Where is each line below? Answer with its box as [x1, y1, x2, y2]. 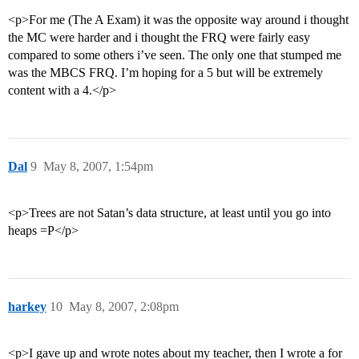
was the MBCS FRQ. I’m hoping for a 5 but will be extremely [8, 66, 323, 80]
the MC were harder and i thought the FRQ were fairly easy [8, 30, 310, 45]
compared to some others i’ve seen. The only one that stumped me [8, 48, 341, 63]
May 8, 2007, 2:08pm [69, 300, 179, 314]
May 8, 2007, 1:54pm [43, 159, 153, 174]
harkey [8, 300, 46, 314]
